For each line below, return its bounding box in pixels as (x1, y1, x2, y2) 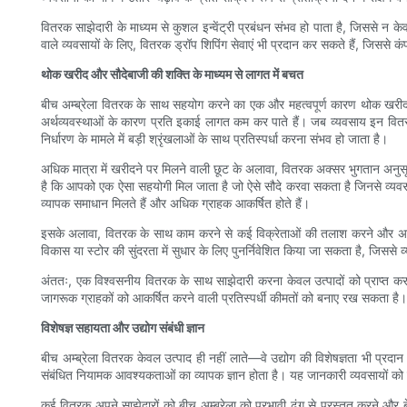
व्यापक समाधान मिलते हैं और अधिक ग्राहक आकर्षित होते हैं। (41, 195, 310, 212)
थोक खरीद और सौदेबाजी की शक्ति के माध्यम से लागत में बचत (41, 66, 303, 83)
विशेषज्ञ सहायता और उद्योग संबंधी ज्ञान (41, 320, 204, 336)
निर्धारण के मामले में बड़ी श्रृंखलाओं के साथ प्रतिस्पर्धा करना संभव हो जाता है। (41, 131, 388, 147)
